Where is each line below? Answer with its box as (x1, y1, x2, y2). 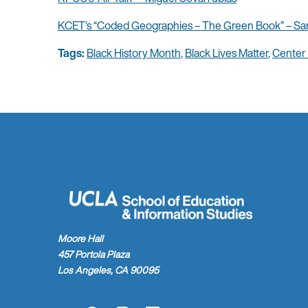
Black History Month (87, 45, 181, 62)
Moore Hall (58, 231, 103, 246)
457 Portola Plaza (58, 247, 129, 262)
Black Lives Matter (185, 45, 268, 62)
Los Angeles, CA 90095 (58, 263, 159, 278)
